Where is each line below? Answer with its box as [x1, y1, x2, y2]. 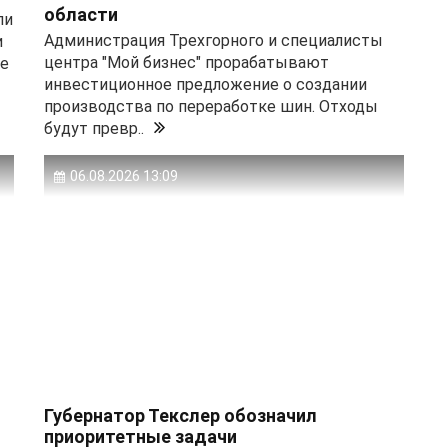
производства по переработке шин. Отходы [44, 97, 378, 117]
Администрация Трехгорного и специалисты [44, 31, 383, 51]
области [44, 4, 118, 26]
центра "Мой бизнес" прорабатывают [44, 53, 329, 73]
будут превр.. [44, 119, 144, 139]
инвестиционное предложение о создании [44, 75, 367, 95]
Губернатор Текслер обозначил [44, 405, 317, 427]
